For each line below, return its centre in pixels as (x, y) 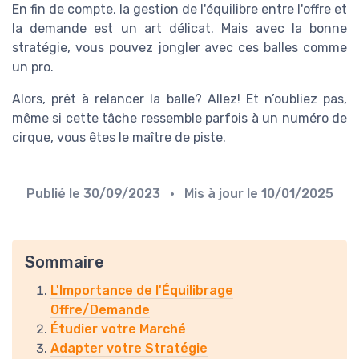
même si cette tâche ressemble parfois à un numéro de (179, 118)
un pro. (33, 67)
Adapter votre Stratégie (129, 348)
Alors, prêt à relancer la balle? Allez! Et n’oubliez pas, (179, 99)
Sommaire (65, 262)
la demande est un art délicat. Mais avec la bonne (179, 28)
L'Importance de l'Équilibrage (142, 290)
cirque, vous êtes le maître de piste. (119, 137)
